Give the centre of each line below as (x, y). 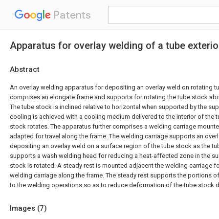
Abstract (25, 69)
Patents (71, 15)
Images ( (25, 208)
